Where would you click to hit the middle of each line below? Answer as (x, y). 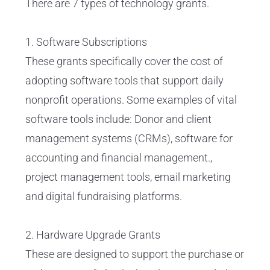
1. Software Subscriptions (86, 42)
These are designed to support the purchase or (135, 254)
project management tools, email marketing (128, 177)
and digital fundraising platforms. (104, 196)
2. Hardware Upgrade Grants (93, 235)
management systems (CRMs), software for (129, 139)
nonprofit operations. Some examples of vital (131, 100)
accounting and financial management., (119, 158)
